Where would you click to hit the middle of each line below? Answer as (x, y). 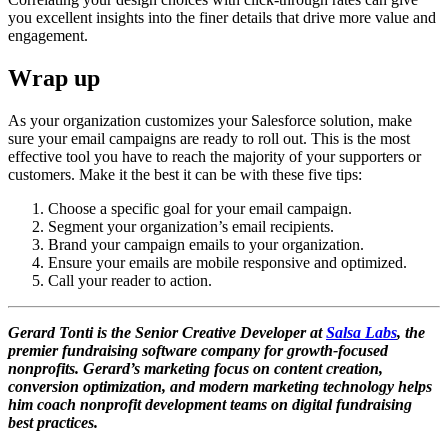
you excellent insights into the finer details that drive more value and (222, 17)
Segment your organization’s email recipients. (191, 226)
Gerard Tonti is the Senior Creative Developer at (167, 332)
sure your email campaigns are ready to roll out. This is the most (209, 138)
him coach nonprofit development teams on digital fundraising (210, 404)
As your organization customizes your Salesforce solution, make (210, 120)
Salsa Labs (361, 332)
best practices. (53, 422)
